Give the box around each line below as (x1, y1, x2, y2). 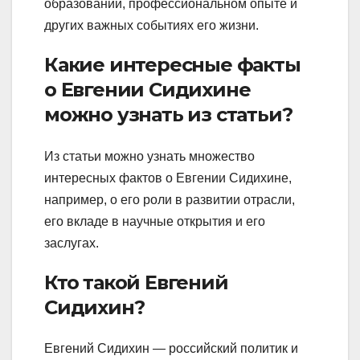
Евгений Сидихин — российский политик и (44, 342, 298, 356)
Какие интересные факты (44, 53, 301, 77)
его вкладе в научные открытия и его (44, 214, 265, 228)
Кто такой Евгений (44, 270, 228, 294)
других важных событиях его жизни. (44, 18, 259, 33)
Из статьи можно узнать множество (44, 149, 255, 163)
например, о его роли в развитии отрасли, (44, 192, 295, 207)
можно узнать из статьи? (44, 103, 292, 127)
